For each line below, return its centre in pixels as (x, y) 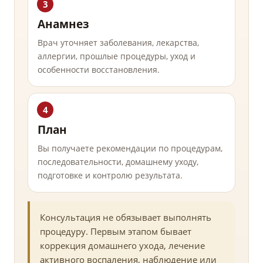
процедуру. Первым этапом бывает (116, 232)
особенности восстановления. (99, 70)
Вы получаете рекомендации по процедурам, (130, 149)
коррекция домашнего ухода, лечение (122, 246)
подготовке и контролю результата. (110, 176)
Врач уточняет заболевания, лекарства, (118, 43)
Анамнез (63, 24)
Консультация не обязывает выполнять (126, 218)
